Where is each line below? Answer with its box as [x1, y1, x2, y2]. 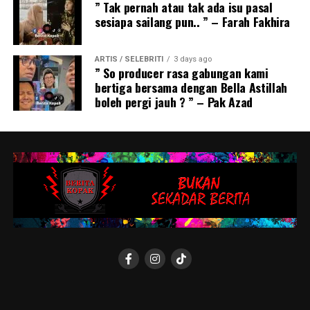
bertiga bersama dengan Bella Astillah [94, 78, 287, 97]
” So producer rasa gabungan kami [94, 64, 268, 82]
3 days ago [173, 55, 212, 64]
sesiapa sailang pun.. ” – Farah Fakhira [94, 12, 291, 31]
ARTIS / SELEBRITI [94, 55, 163, 64]
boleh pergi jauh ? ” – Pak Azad [94, 93, 253, 111]
